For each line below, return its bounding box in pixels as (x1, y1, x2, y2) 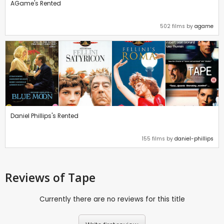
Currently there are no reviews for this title (39, 194, 185, 204)
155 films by (142, 135, 174, 143)
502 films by (160, 22, 194, 30)
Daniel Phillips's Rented (10, 111, 78, 120)
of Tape (53, 169, 95, 186)
